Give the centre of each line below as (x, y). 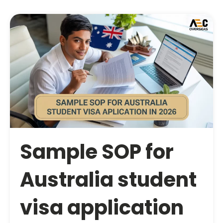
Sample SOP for (97, 152)
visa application (102, 208)
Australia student (108, 180)
